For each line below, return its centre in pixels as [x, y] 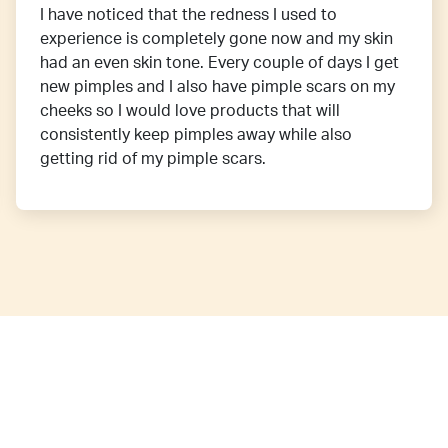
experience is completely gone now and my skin [216, 39]
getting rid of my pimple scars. [153, 159]
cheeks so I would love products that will [190, 111]
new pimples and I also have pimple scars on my [217, 87]
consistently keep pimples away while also [196, 135]
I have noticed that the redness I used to [188, 15]
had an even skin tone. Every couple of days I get [219, 63]
